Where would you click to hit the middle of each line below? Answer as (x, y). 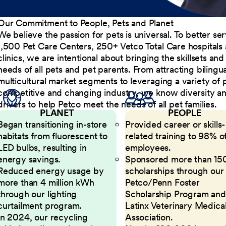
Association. (149, 217)
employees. (148, 147)
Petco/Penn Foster (162, 182)
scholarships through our (174, 171)
